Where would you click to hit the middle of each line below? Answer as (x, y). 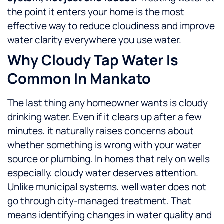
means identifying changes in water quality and (110, 215)
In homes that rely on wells (152, 159)
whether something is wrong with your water (104, 145)
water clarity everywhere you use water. (94, 40)
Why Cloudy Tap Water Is (93, 60)
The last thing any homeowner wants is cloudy (108, 103)
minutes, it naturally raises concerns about (101, 131)
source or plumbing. (50, 159)
